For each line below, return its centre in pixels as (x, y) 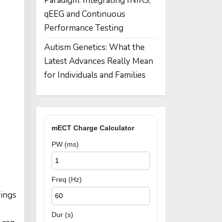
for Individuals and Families (95, 75)
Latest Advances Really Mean (99, 61)
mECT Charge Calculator (93, 128)
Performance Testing (84, 28)
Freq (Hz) (67, 179)
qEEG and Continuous (85, 14)
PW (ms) (65, 144)
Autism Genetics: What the (94, 47)
